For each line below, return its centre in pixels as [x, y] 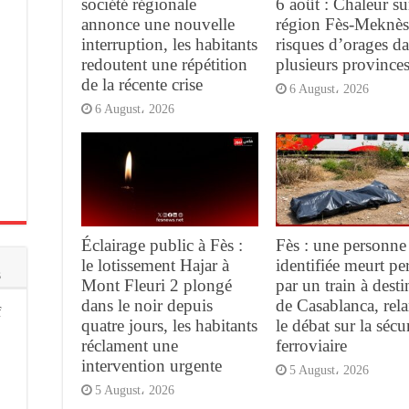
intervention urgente [152, 366]
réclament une [130, 346]
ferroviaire [311, 346]
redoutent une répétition [164, 64]
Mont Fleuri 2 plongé [157, 286]
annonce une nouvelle [158, 24]
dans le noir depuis [147, 306]
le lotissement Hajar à [155, 266]
